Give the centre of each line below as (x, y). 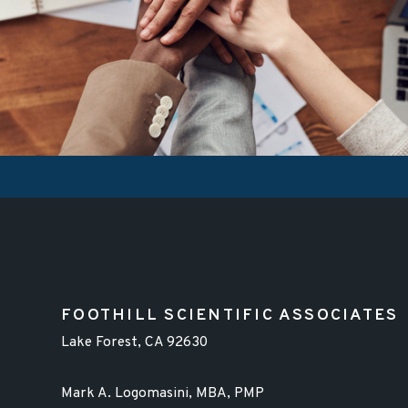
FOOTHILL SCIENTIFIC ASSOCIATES (230, 315)
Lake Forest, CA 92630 (135, 342)
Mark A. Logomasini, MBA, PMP (163, 393)
